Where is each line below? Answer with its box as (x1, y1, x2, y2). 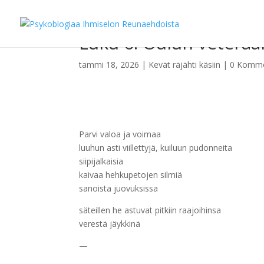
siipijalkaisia (79, 156, 124, 167)
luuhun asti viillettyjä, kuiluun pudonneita (79, 142, 233, 154)
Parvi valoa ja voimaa (79, 128, 161, 140)
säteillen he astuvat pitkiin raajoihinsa (79, 204, 222, 216)
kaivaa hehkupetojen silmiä (79, 169, 183, 181)
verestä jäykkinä (79, 218, 141, 230)
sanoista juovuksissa (79, 183, 159, 194)
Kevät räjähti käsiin (148, 59, 221, 70)
